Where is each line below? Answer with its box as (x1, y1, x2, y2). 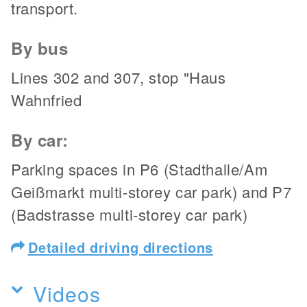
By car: (11, 127, 69, 151)
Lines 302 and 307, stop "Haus (11, 66, 226, 88)
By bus (11, 36, 69, 60)
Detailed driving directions (27, 236, 213, 257)
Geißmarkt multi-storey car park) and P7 (11, 180, 292, 202)
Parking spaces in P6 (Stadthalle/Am (11, 158, 268, 180)
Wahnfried (11, 88, 82, 110)
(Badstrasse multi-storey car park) (11, 203, 248, 225)
